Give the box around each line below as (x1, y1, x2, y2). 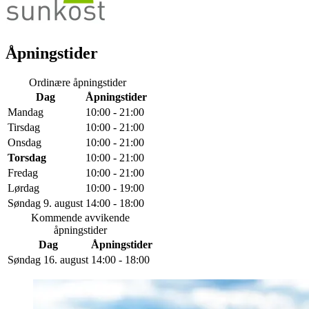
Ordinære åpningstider (28, 77, 126, 89)
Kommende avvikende (30, 212, 130, 224)
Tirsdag (8, 121, 40, 134)
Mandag (8, 106, 43, 119)
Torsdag (8, 152, 46, 164)
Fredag (8, 167, 38, 179)
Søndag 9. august (8, 197, 83, 210)
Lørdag (8, 182, 39, 195)
